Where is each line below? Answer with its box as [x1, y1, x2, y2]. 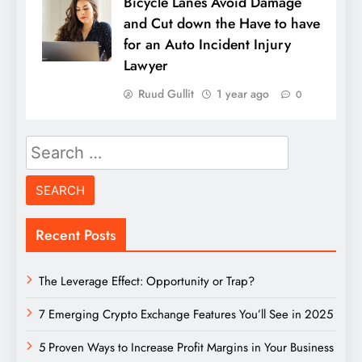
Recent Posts [36, 224, 116, 246]
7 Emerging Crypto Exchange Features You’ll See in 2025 [39, 305, 333, 323]
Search [25, 134, 70, 156]
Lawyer [124, 54, 168, 76]
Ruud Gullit [138, 85, 194, 102]
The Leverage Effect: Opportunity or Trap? [39, 271, 255, 290]
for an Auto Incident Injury [124, 33, 291, 55]
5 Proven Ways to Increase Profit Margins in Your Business [39, 338, 334, 356]
